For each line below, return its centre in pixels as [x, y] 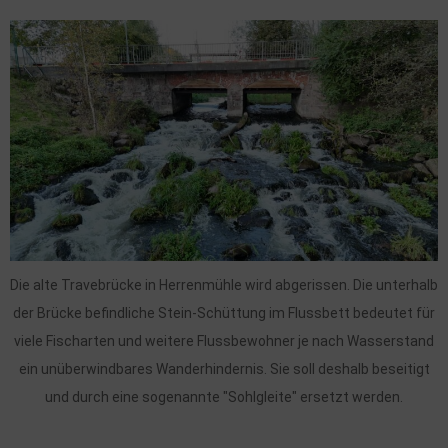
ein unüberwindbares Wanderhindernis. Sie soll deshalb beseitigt [224, 368]
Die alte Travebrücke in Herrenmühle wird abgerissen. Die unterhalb [224, 284]
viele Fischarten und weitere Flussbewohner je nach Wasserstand [224, 340]
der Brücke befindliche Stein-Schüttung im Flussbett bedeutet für [224, 312]
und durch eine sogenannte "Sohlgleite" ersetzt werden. [224, 396]
